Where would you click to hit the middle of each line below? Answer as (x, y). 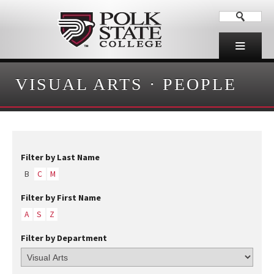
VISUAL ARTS (79, 84)
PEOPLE (200, 84)
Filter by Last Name (60, 157)
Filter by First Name (61, 198)
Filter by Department (64, 238)
